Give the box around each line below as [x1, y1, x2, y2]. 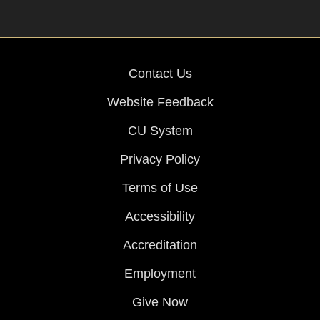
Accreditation [123, 238, 197, 253]
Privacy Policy [120, 152, 200, 167]
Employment [124, 266, 196, 281]
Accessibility [125, 209, 195, 224]
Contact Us [128, 66, 192, 81]
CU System [127, 124, 193, 139]
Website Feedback [106, 95, 214, 110]
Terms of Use [122, 181, 198, 196]
